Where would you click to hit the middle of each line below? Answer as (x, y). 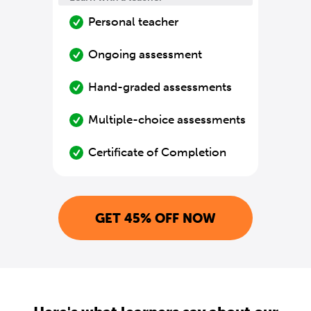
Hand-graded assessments (160, 87)
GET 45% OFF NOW (155, 218)
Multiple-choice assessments (167, 119)
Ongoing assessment (145, 54)
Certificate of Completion (157, 152)
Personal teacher (133, 22)
